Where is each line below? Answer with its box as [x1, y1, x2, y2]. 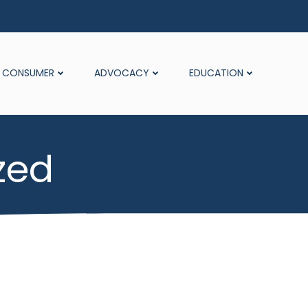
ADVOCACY [94, 66, 149, 80]
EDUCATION [189, 66, 243, 80]
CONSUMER [2, 66, 54, 80]
